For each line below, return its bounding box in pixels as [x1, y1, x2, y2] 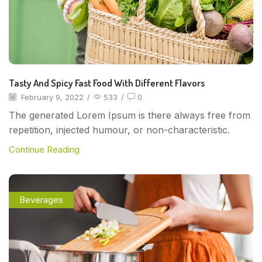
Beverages [19, 194, 63, 205]
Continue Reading [9, 144, 80, 155]
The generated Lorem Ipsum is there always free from [9, 109, 250, 121]
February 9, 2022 [19, 92, 84, 102]
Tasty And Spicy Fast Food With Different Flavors [9, 76, 205, 89]
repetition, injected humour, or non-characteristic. [9, 124, 230, 136]
